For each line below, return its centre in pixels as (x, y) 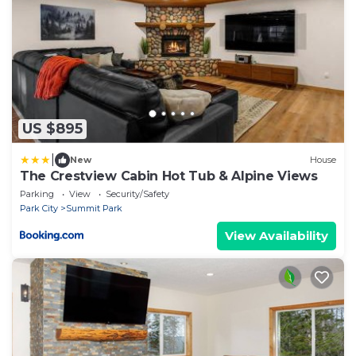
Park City (39, 208)
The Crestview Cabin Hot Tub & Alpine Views (169, 176)
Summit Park (94, 208)
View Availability (277, 235)
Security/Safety (137, 193)
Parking (37, 193)
